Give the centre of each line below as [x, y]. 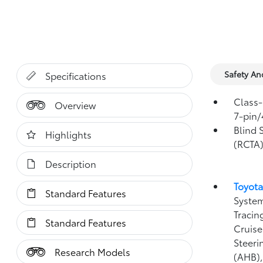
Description [71, 163]
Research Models [93, 252]
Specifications [76, 75]
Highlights [69, 134]
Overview [75, 105]
